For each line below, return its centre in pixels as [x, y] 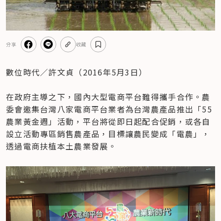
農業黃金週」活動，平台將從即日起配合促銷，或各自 [108, 121]
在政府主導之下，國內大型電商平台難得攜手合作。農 [108, 96]
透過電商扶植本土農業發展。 [61, 146]
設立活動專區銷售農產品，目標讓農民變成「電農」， [108, 133]
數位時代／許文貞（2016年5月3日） [77, 72]
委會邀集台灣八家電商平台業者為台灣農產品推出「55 [109, 109]
